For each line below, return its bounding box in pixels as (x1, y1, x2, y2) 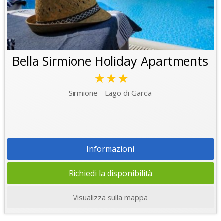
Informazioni (86, 143, 135, 154)
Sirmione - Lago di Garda (69, 87, 152, 98)
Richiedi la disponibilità (68, 167, 152, 179)
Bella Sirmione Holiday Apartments (12, 52, 209, 69)
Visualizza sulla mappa (73, 192, 148, 202)
